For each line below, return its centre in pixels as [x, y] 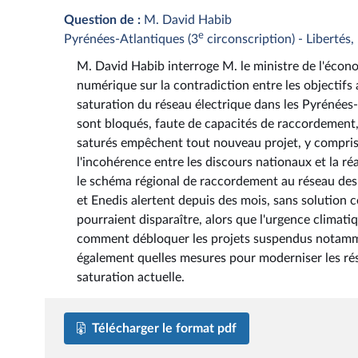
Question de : [102, 20]
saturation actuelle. [131, 278]
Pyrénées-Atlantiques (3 [131, 39]
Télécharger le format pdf [164, 329]
